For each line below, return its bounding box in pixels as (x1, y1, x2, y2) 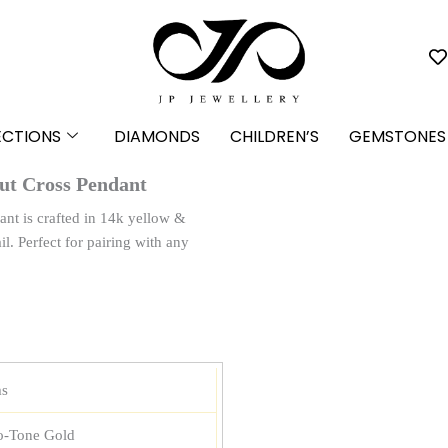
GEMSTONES (349, 125, 446, 149)
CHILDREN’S (230, 125, 319, 149)
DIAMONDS (114, 125, 200, 149)
